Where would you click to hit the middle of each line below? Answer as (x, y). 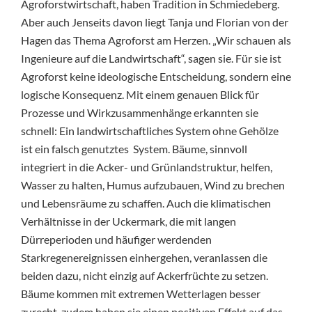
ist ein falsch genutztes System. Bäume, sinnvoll (134, 148)
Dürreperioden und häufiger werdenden (116, 239)
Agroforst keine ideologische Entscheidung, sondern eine (156, 76)
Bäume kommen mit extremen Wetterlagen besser (141, 293)
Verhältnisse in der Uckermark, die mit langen (128, 221)
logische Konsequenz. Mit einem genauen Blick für (140, 94)
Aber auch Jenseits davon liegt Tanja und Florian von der (155, 22)
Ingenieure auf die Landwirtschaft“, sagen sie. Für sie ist (151, 58)
